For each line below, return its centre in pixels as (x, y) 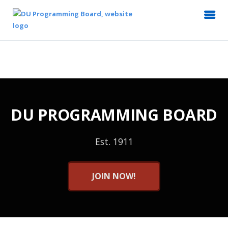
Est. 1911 (114, 141)
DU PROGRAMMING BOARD (114, 115)
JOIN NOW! (114, 176)
